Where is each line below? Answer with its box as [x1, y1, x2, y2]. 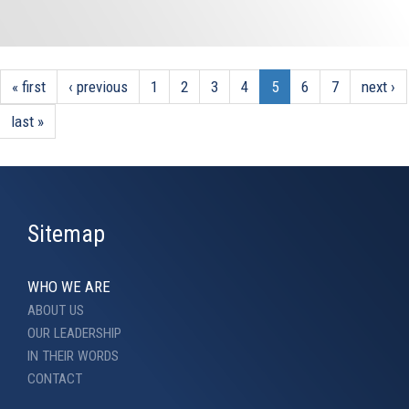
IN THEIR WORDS [27, 347, 119, 364]
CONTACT [27, 370, 82, 387]
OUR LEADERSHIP [27, 324, 121, 341]
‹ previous [68, 77, 128, 96]
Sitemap [27, 219, 105, 247]
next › [362, 77, 395, 96]
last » [11, 111, 44, 131]
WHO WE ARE [27, 277, 110, 296]
